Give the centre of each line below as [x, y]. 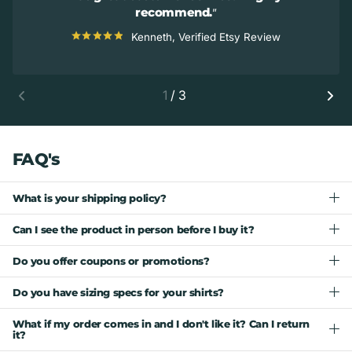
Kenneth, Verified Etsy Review [204, 37]
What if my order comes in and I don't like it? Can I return [161, 324]
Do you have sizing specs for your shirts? [119, 293]
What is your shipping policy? [90, 198]
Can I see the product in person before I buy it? [134, 230]
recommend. [174, 12]
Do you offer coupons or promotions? [111, 261]
